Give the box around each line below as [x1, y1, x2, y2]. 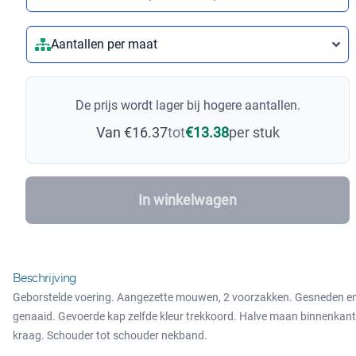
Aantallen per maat [51, 36, 157, 52]
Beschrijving [13, 270, 77, 285]
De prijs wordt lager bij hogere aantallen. [75, 97, 300, 113]
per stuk [228, 123, 280, 141]
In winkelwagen [138, 191, 237, 208]
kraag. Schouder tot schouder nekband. [13, 328, 207, 342]
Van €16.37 [95, 123, 168, 141]
